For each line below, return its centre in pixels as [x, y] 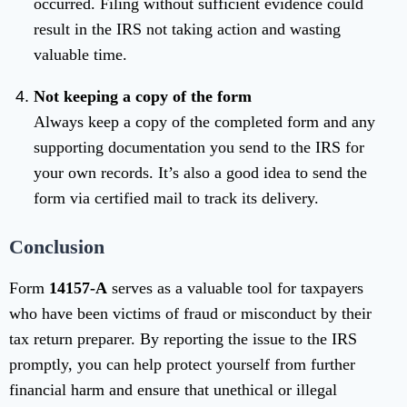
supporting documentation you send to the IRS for [199, 148]
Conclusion [57, 247]
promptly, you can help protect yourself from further [182, 365]
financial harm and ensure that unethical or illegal [173, 390]
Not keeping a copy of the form [143, 97]
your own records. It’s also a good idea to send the [200, 173]
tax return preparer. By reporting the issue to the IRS [183, 339]
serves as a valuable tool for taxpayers [235, 288]
